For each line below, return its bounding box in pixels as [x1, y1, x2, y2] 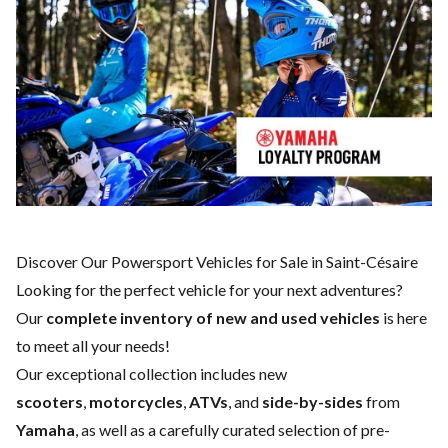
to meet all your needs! [16, 336, 170, 356]
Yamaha [16, 420, 75, 440]
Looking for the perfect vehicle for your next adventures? [16, 280, 403, 300]
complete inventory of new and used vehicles [46, 308, 380, 328]
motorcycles [89, 392, 183, 412]
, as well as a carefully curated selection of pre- [75, 420, 390, 440]
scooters [16, 392, 83, 412]
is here [380, 308, 427, 328]
